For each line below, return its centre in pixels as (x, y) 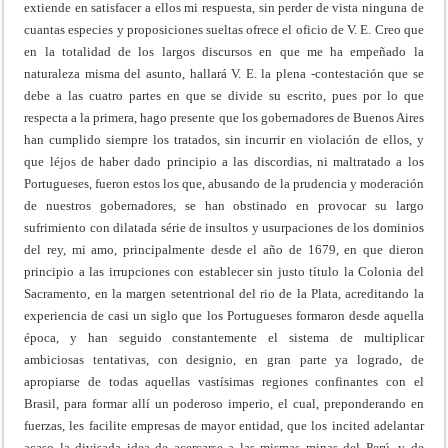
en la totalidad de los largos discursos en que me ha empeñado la (224, 51)
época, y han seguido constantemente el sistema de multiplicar (224, 337)
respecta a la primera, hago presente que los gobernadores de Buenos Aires (224, 117)
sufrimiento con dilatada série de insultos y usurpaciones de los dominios (224, 227)
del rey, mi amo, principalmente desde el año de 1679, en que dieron (224, 249)
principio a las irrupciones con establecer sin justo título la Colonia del (224, 271)
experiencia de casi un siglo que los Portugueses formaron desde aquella (224, 315)
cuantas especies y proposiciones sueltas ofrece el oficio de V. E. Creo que (224, 29)
